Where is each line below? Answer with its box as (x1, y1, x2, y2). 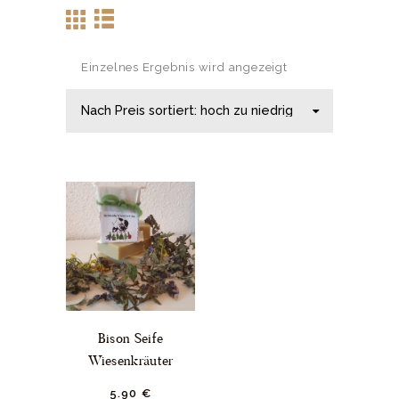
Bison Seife (97, 329, 164, 346)
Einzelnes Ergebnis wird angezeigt (80, 60, 288, 74)
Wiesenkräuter (87, 351, 174, 369)
